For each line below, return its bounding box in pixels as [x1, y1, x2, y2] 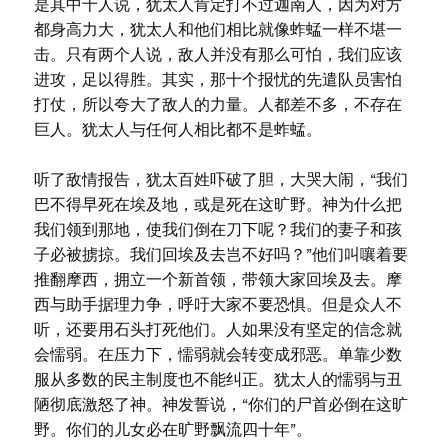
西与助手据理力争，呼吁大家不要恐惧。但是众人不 [33, 296, 402, 313]
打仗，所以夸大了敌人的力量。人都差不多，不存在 [33, 96, 402, 113]
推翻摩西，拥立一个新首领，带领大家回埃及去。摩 [33, 271, 402, 288]
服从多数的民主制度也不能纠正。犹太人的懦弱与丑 [33, 371, 402, 388]
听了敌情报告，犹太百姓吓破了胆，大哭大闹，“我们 [33, 171, 408, 188]
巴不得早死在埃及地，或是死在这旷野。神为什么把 [33, 196, 402, 213]
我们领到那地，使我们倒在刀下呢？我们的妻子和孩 [33, 221, 402, 238]
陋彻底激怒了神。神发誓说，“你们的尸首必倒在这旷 [33, 396, 408, 413]
